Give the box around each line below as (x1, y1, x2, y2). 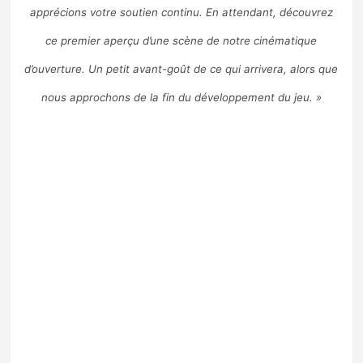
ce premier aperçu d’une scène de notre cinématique (45, 33, 318, 47)
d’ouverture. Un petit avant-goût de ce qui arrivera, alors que (24, 62, 339, 75)
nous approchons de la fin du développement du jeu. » (41, 90, 322, 104)
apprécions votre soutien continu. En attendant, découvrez (29, 5, 333, 19)
